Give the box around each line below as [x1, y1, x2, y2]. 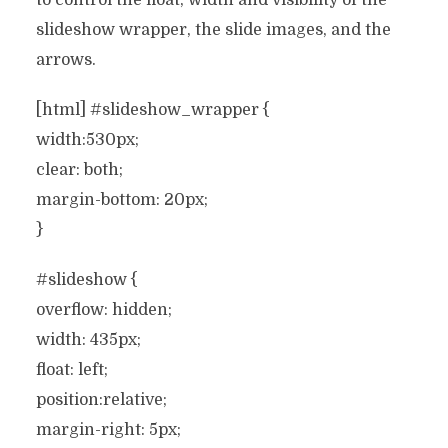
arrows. [35, 51, 96, 69]
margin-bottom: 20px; [35, 191, 208, 209]
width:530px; [35, 131, 139, 149]
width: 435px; [35, 331, 141, 349]
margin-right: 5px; [35, 421, 181, 439]
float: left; [35, 361, 108, 379]
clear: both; [35, 161, 123, 179]
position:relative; [35, 391, 167, 409]
